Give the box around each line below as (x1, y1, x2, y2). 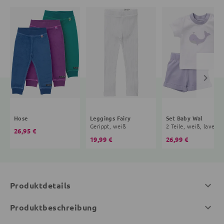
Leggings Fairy (90, 114, 131, 122)
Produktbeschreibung (10, 202, 97, 213)
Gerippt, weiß (90, 122, 126, 130)
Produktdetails (10, 180, 71, 191)
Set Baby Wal (166, 114, 202, 122)
